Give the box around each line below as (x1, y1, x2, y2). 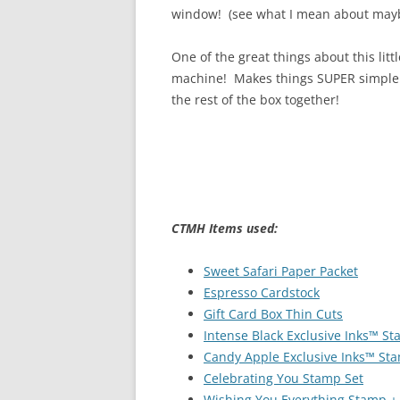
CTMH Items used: (171, 220, 278, 237)
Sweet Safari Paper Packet (204, 262, 358, 279)
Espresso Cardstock (204, 284, 320, 301)
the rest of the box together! (171, 91, 339, 108)
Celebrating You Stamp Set (204, 370, 363, 387)
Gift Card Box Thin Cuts (204, 305, 343, 322)
